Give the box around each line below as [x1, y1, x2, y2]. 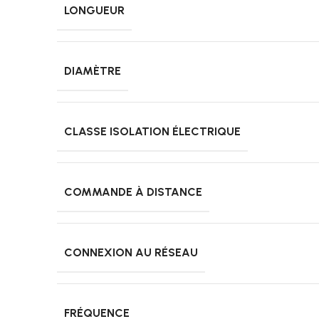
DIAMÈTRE [64, 64, 121, 78]
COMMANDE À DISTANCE [64, 185, 202, 199]
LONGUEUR [64, 4, 125, 18]
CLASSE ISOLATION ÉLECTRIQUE [64, 125, 241, 139]
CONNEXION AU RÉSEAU [64, 246, 198, 260]
